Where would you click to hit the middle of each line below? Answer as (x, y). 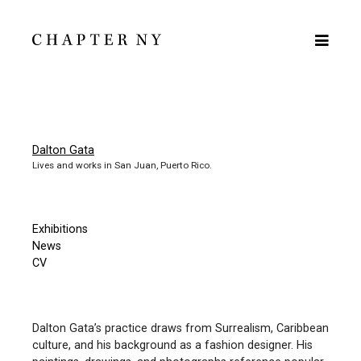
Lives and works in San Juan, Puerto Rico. (122, 165)
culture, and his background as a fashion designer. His (172, 345)
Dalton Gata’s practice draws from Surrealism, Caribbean (180, 328)
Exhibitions (60, 229)
